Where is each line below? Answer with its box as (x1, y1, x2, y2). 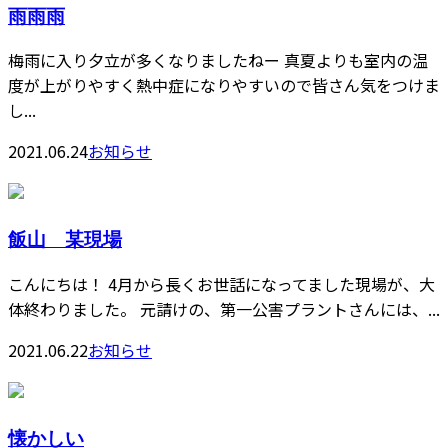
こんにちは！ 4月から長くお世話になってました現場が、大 (8, 271, 435, 296)
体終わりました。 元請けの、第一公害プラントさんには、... (8, 296, 440, 321)
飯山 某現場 (8, 226, 122, 252)
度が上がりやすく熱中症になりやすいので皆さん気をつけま (8, 73, 440, 98)
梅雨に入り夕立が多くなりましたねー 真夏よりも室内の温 (8, 48, 428, 73)
